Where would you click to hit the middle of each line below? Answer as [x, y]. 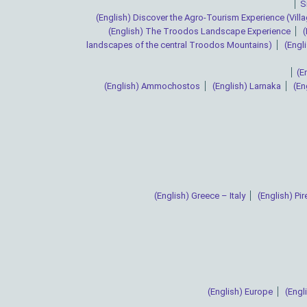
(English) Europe [240, 292]
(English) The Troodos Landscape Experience [199, 32]
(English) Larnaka [247, 86]
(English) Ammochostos [152, 86]
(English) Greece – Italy [200, 196]
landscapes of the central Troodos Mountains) [179, 45]
